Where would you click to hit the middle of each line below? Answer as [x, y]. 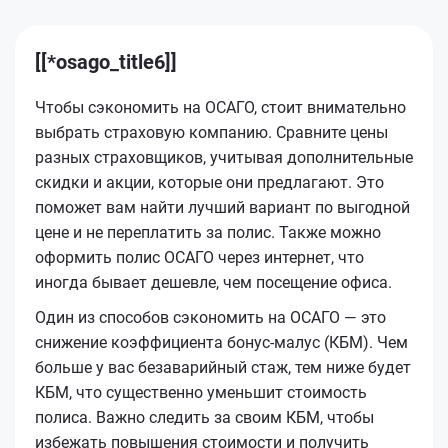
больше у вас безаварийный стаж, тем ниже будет [223, 367]
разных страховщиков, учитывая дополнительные [224, 157]
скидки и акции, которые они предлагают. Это [209, 182]
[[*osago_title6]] [106, 61]
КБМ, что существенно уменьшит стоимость [201, 392]
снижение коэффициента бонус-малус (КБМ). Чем [221, 342]
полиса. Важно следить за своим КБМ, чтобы [204, 417]
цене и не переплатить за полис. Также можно [208, 232]
